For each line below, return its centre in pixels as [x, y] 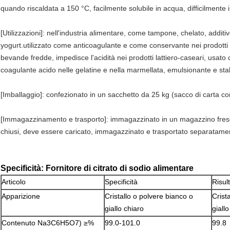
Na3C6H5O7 [58, 223]
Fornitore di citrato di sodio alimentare [120, 168]
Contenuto [18, 223]
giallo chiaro [124, 209]
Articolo [14, 182]
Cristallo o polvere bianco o [149, 196]
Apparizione [21, 196]
